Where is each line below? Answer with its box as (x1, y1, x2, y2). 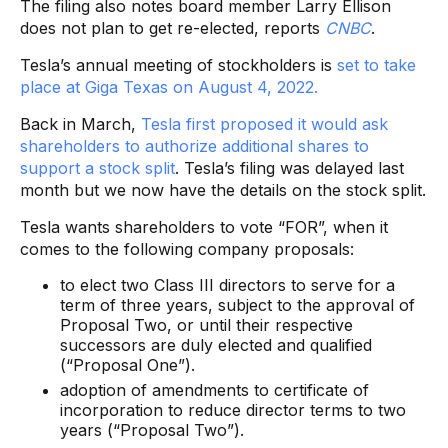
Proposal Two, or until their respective (60, 314, 353, 335)
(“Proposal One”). (60, 354, 195, 375)
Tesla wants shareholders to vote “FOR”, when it (20, 216, 388, 237)
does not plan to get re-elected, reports (20, 17, 325, 38)
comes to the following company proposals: (20, 238, 354, 259)
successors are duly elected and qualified (60, 334, 372, 355)
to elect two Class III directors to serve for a (60, 274, 395, 295)
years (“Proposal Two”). (60, 419, 244, 440)
